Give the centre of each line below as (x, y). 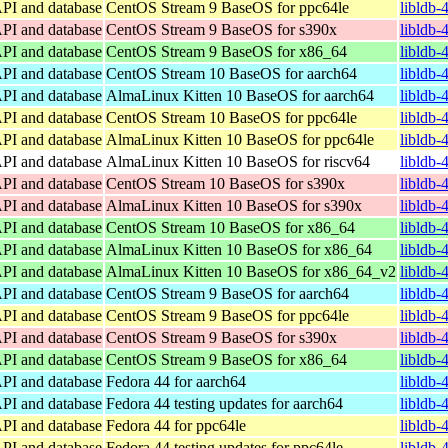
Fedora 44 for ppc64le (176, 425)
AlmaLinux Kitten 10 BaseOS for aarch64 (240, 95)
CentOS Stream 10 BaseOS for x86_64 (230, 227)
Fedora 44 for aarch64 (176, 381)
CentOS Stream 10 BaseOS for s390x (225, 183)
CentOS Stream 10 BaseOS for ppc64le (231, 117)
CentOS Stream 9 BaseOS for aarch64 (227, 293)
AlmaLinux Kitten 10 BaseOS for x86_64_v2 (251, 271)
